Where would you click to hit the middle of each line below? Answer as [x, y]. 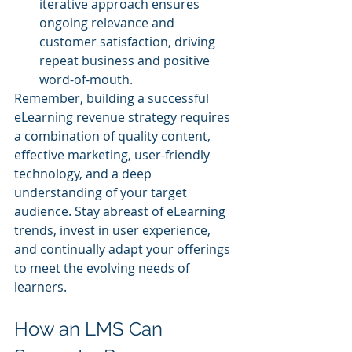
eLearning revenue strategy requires [124, 117]
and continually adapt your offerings [124, 249]
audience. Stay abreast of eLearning [121, 211]
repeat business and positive [126, 60]
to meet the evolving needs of [103, 268]
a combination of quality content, [114, 136]
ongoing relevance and [108, 22]
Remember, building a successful [113, 98]
